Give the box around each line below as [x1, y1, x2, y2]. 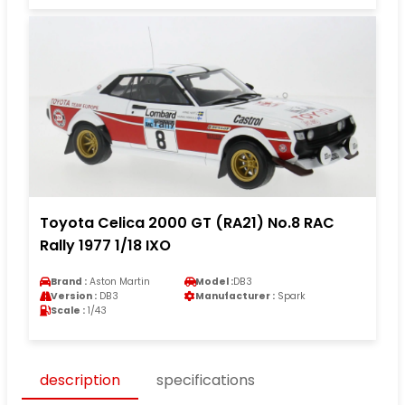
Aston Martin [87, 274, 150, 288]
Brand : [51, 274, 87, 288]
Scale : [51, 303, 85, 317]
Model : [195, 274, 233, 288]
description [40, 369, 120, 391]
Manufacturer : [195, 288, 275, 303]
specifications [156, 370, 255, 391]
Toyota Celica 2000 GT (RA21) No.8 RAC [40, 212, 334, 233]
